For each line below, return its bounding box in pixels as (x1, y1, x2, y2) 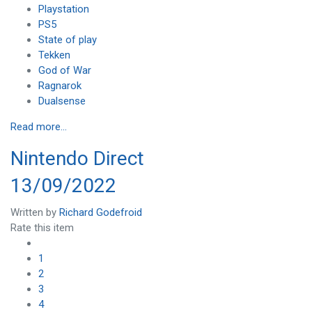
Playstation (38, 3, 89, 16)
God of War (38, 64, 91, 77)
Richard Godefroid (59, 205, 142, 219)
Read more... (10, 120, 67, 134)
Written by (10, 205, 59, 219)
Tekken (38, 49, 70, 62)
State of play (38, 33, 97, 47)
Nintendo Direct (10, 147, 144, 171)
